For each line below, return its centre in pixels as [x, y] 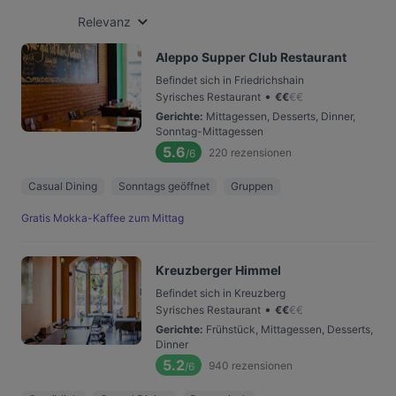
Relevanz [104, 22]
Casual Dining [63, 186]
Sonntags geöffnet [164, 186]
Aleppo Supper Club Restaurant [251, 57]
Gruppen [252, 186]
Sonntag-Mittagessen [209, 131]
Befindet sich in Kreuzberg [221, 293]
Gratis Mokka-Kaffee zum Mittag [103, 218]
